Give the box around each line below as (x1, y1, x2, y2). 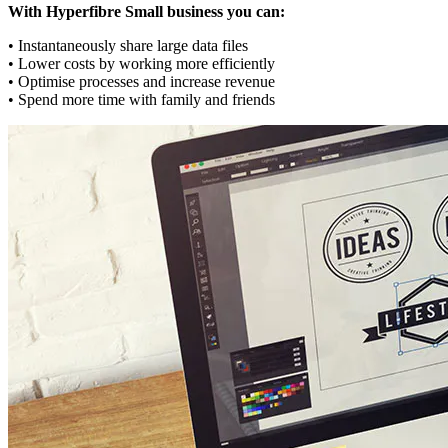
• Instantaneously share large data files (8, 36, 248, 54)
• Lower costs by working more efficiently (8, 54, 275, 72)
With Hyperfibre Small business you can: (8, 2, 285, 20)
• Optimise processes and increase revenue (8, 72, 275, 90)
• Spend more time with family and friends (8, 90, 275, 108)
